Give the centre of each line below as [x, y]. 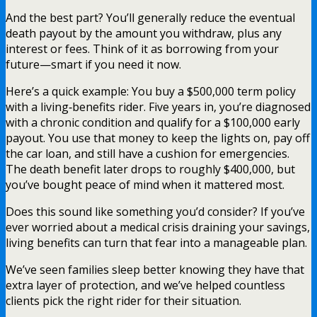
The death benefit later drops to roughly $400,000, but [150, 169]
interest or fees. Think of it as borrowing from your [142, 48]
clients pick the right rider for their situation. [123, 300]
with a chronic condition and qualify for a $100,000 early [153, 122]
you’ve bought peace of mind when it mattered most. [145, 184]
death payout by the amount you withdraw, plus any [144, 33]
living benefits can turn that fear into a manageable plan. [156, 242]
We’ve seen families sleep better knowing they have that [155, 269]
